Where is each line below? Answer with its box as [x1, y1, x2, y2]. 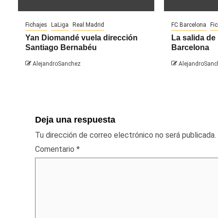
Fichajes [25, 21, 47, 29]
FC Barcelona [171, 21, 206, 29]
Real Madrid [73, 21, 104, 29]
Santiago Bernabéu [25, 43, 97, 52]
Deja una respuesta [35, 115, 115, 125]
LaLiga [51, 21, 69, 29]
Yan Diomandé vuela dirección [25, 34, 138, 42]
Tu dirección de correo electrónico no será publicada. [35, 130, 216, 140]
